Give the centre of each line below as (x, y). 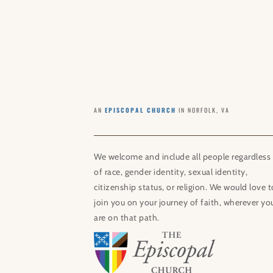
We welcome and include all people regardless (183, 156)
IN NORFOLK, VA (203, 110)
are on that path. (127, 217)
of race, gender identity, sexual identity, (171, 172)
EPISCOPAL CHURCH (141, 110)
